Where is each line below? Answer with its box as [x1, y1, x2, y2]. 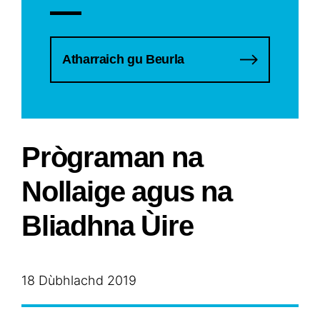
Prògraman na [21, 141, 203, 174]
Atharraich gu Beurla [62, 52, 184, 67]
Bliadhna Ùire [21, 210, 194, 242]
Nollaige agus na [21, 176, 232, 208]
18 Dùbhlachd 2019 [21, 273, 136, 289]
